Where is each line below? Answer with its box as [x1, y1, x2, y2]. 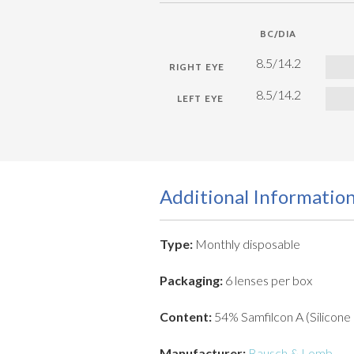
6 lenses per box [223, 273, 312, 288]
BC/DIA [260, 28, 296, 40]
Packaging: [160, 273, 223, 288]
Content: [160, 309, 212, 325]
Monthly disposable [195, 236, 300, 252]
